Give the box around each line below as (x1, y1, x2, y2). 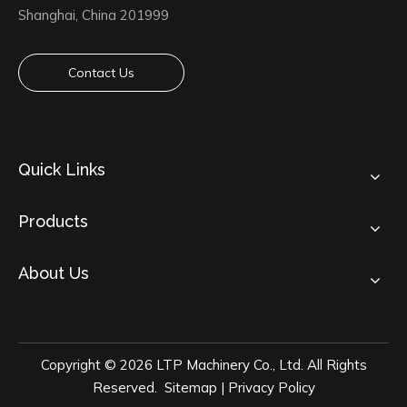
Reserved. (92, 379, 164, 397)
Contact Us (68, 65, 134, 82)
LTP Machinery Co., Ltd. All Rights (152, 356, 367, 374)
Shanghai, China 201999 (18, 6, 169, 25)
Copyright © (40, 356, 120, 374)
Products (18, 212, 88, 232)
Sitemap (164, 379, 217, 397)
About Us (18, 263, 89, 283)
